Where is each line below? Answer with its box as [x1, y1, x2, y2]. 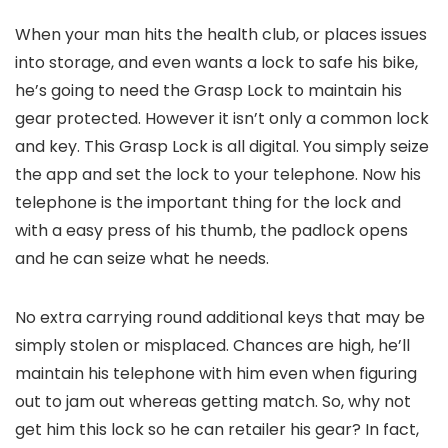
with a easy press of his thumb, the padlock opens [15, 219, 408, 242]
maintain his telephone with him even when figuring [15, 362, 417, 385]
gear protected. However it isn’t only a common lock [15, 107, 429, 130]
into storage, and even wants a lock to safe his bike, [15, 51, 418, 74]
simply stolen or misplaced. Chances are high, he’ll [15, 334, 410, 357]
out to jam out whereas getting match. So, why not [15, 390, 411, 413]
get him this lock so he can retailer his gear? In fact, [15, 418, 419, 441]
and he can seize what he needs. [15, 247, 269, 270]
